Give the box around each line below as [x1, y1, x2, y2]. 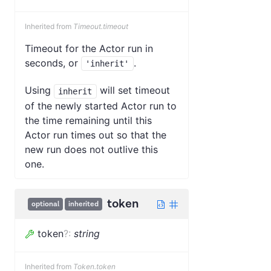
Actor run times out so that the [25, 128, 166, 141]
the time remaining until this [25, 114, 152, 126]
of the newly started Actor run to [25, 99, 177, 112]
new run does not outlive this [25, 143, 158, 155]
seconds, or [25, 56, 81, 69]
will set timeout [96, 84, 170, 97]
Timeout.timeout [73, 21, 128, 31]
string [74, 227, 100, 240]
